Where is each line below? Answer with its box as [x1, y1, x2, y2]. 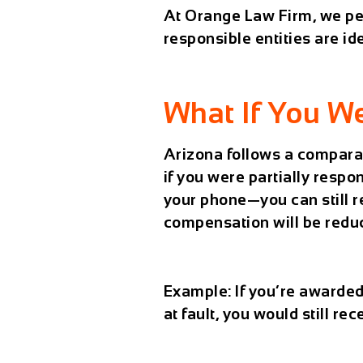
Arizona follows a [163, 146, 297, 164]
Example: [163, 283, 232, 301]
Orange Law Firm [185, 6, 313, 24]
